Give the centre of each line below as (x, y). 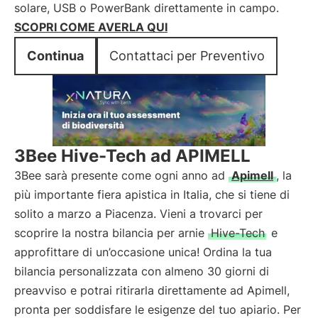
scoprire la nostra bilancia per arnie (111, 233)
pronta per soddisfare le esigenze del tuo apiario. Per (158, 309)
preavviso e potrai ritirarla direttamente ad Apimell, (152, 290)
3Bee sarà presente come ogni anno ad (121, 175)
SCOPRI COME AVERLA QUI (91, 27)
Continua (55, 56)
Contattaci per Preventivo (187, 56)
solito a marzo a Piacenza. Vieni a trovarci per (138, 214)
